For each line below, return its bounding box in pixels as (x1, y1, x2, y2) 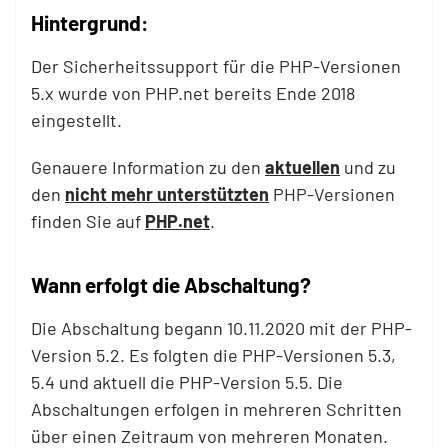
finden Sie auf (31, 210, 145, 232)
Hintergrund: (31, 10, 149, 35)
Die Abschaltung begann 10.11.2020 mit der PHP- (31, 317, 412, 339)
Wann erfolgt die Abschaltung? (31, 272, 311, 297)
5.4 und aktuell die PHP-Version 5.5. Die (31, 371, 343, 393)
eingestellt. (31, 109, 122, 131)
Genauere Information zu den (31, 156, 265, 178)
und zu (340, 156, 396, 178)
